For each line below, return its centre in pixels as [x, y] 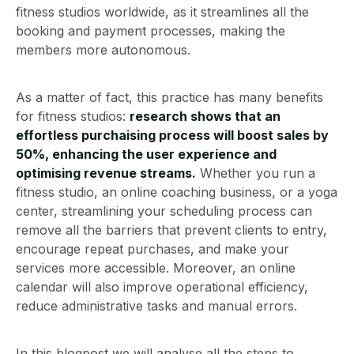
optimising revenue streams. [106, 173]
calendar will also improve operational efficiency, [162, 287]
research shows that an [205, 117]
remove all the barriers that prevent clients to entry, [171, 230]
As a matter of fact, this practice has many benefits [169, 98]
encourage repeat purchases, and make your [153, 249]
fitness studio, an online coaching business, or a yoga [177, 192]
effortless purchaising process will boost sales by [172, 136]
